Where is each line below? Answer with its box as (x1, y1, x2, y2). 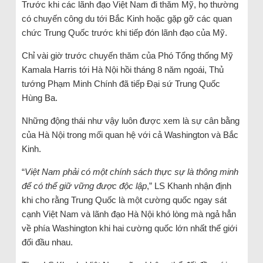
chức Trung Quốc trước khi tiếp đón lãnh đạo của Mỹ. (21, 28, 227, 38)
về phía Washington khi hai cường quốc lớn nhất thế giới (21, 223, 237, 234)
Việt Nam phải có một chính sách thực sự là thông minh (24, 167, 238, 177)
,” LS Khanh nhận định (146, 181, 231, 191)
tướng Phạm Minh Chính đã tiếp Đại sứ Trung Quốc (21, 79, 220, 89)
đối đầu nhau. (21, 237, 73, 248)
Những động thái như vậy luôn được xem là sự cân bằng (21, 116, 240, 126)
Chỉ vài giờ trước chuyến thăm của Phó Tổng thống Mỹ (21, 50, 233, 61)
